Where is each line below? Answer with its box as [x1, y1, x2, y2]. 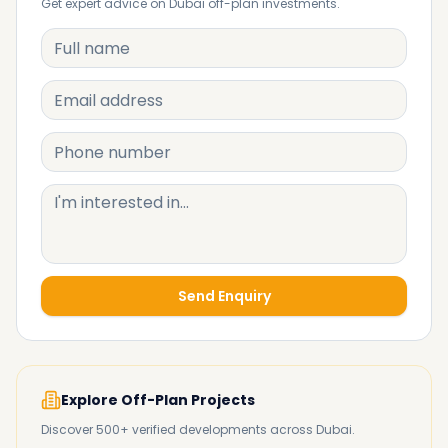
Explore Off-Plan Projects [61, 390, 255, 410]
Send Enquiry [177, 286, 271, 306]
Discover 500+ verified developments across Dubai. [41, 421, 355, 438]
